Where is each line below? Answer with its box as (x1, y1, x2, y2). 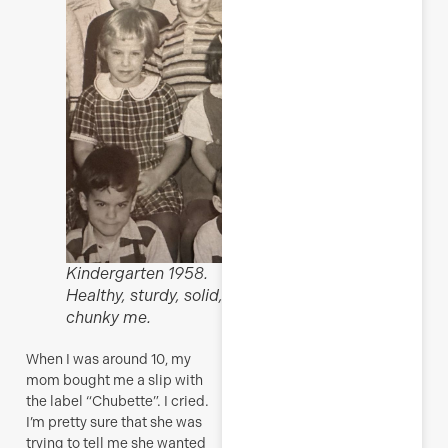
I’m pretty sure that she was (26, 414, 202, 431)
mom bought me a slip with (26, 372, 203, 389)
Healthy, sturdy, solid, (66, 286, 223, 306)
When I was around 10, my (26, 351, 191, 368)
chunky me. (66, 308, 151, 328)
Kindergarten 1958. (66, 264, 208, 284)
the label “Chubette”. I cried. (26, 393, 209, 410)
